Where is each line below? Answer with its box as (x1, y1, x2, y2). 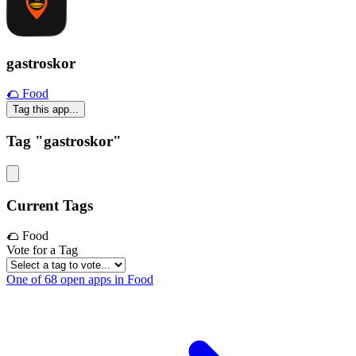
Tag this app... (13, 103, 79, 116)
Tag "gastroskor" (6, 133, 122, 150)
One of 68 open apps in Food (6, 273, 153, 287)
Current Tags (6, 196, 93, 214)
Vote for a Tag (6, 243, 78, 257)
